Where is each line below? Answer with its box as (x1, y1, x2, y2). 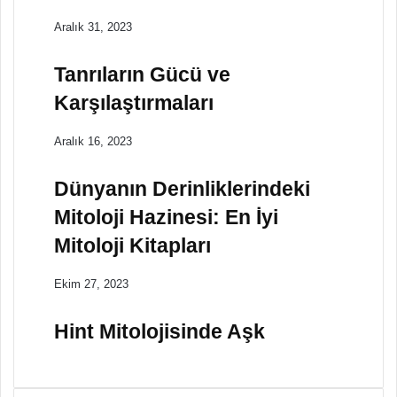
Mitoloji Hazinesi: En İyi (54, 205, 278, 229)
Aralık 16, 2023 (54, 134, 132, 148)
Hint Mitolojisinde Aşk (54, 319, 265, 343)
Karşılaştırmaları (54, 90, 214, 114)
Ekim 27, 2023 (54, 276, 128, 291)
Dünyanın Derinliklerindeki (54, 176, 310, 200)
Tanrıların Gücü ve (54, 62, 230, 86)
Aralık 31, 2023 (54, 19, 132, 34)
